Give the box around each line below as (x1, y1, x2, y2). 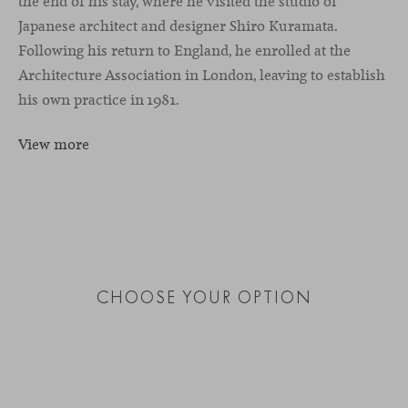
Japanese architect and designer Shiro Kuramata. (18, 15, 337, 36)
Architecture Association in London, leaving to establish (18, 65, 385, 85)
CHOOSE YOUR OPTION (96, 287, 312, 309)
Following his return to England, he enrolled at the (18, 40, 351, 60)
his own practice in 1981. (18, 89, 179, 109)
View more (18, 135, 89, 155)
